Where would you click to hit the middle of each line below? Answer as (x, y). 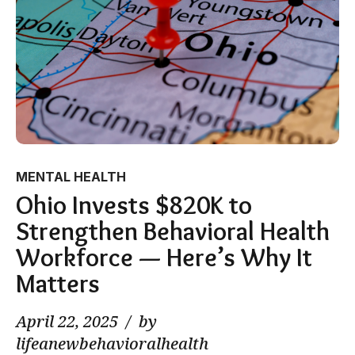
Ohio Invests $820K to (134, 204)
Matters (58, 283)
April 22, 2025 (67, 321)
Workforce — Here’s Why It (164, 257)
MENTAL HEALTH (71, 176)
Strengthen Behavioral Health (173, 231)
